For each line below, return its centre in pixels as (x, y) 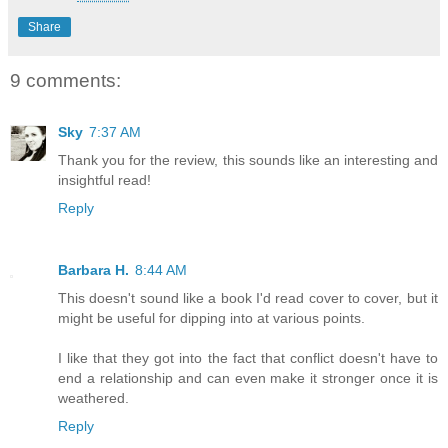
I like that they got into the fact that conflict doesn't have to (248, 358)
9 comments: (65, 80)
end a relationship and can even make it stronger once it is (248, 378)
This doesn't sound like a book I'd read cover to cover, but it (248, 298)
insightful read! (104, 180)
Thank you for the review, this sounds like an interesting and (248, 160)
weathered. (93, 398)
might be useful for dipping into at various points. (211, 318)
